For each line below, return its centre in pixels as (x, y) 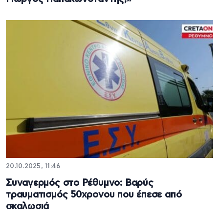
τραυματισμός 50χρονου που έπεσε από (94, 195)
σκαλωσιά (28, 207)
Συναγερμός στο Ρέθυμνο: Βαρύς (80, 183)
